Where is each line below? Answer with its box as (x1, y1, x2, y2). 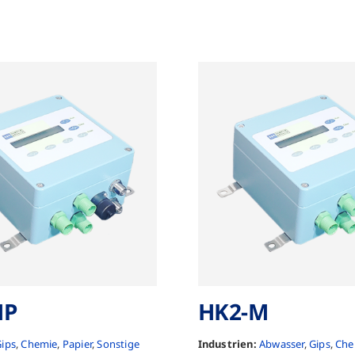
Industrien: (197, 336, 257, 351)
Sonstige (97, 336, 139, 351)
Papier (62, 336, 93, 351)
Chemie (21, 336, 58, 351)
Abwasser (258, 336, 304, 351)
